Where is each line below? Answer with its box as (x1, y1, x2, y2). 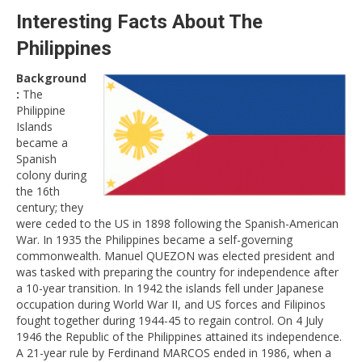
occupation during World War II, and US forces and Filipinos (16, 297, 326, 313)
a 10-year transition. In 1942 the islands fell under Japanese (16, 280, 324, 297)
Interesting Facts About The (16, 11, 263, 34)
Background (16, 70, 86, 86)
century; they (16, 200, 83, 216)
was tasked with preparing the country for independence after (16, 264, 339, 280)
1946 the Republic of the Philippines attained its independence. (16, 329, 342, 345)
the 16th (16, 183, 60, 200)
